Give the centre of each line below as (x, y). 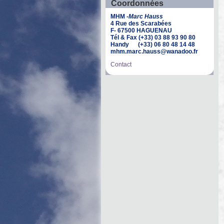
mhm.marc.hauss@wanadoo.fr (154, 51)
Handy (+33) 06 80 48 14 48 (153, 44)
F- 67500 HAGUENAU (141, 30)
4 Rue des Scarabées (141, 23)
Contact (121, 64)
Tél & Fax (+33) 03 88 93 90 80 (153, 37)
